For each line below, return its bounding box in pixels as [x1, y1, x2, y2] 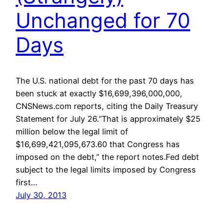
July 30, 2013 [16, 190, 66, 200]
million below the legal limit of [16, 126, 128, 136]
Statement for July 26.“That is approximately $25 [16, 113, 200, 124]
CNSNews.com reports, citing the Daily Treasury [16, 101, 198, 111]
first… [16, 177, 37, 187]
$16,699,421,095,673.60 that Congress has [16, 139, 180, 149]
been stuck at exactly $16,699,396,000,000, [16, 88, 182, 98]
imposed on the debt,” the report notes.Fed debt [16, 152, 199, 162]
